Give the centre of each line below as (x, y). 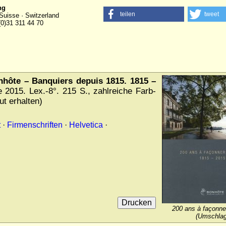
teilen (127, 14)
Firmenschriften (35, 125)
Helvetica (86, 125)
